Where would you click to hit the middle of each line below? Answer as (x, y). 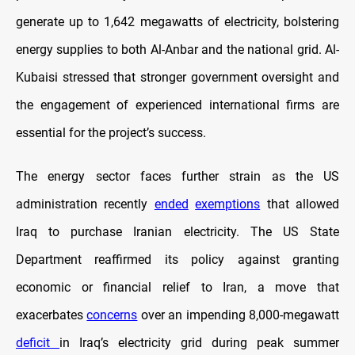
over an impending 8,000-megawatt (239, 315)
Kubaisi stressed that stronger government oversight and (177, 78)
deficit (38, 343)
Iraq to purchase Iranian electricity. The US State (177, 232)
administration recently (85, 204)
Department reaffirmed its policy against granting (177, 260)
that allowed (300, 204)
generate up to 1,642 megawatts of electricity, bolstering (177, 22)
